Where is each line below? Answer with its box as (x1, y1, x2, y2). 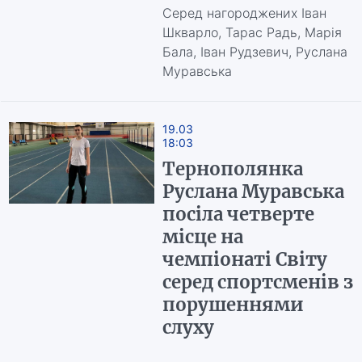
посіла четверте (162, 203, 314, 225)
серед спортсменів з (162, 271, 353, 293)
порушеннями (162, 293, 304, 316)
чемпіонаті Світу (162, 248, 327, 271)
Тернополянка (162, 158, 303, 180)
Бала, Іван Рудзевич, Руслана (162, 44, 347, 60)
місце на (162, 225, 243, 248)
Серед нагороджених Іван (162, 5, 326, 21)
